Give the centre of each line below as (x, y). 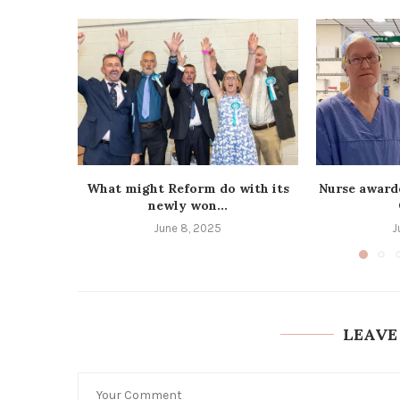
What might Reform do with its (187, 189)
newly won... (187, 206)
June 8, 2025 (188, 229)
